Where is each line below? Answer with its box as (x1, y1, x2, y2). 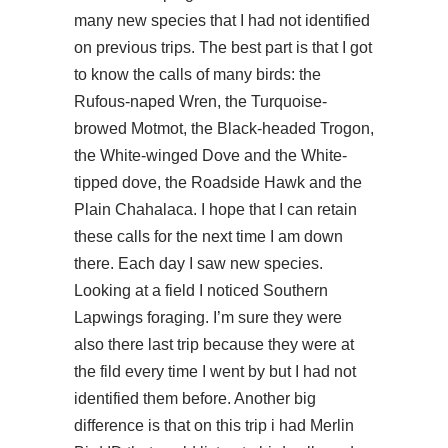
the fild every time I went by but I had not (74, 362, 356, 380)
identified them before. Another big (74, 389, 316, 407)
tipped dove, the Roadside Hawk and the (74, 173, 362, 191)
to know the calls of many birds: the (74, 65, 321, 83)
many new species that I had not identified (74, 11, 370, 29)
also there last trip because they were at (74, 335, 354, 353)
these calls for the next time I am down (74, 227, 343, 245)
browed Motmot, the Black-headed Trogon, (74, 119, 374, 137)
